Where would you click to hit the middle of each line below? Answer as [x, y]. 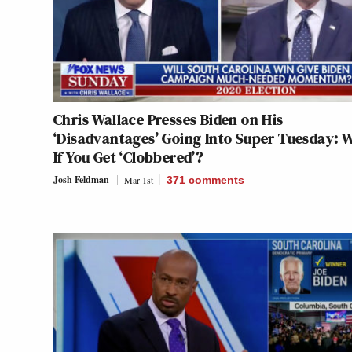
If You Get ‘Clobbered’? [128, 157]
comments [216, 180]
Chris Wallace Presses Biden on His [169, 119]
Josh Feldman [81, 179]
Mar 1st [139, 180]
